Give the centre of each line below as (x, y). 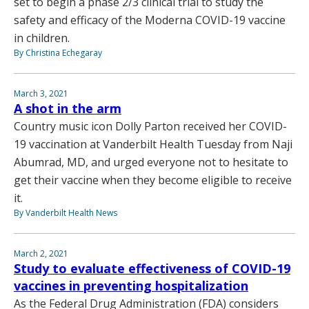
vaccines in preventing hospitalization (131, 285)
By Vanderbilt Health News (66, 212)
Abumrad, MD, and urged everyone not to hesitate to (151, 162)
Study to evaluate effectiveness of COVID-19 (152, 268)
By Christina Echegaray (58, 52)
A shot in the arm (68, 108)
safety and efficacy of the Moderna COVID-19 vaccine (150, 20)
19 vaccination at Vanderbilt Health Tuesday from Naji (153, 144)
